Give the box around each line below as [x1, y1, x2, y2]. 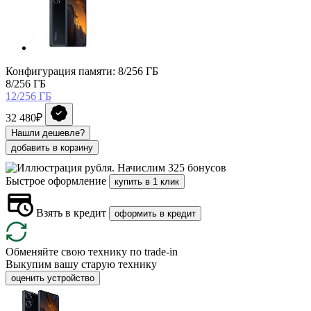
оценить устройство [11, 272, 94, 283]
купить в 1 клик [115, 176, 179, 187]
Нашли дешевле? [11, 127, 85, 138]
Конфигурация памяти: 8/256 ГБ [6, 65, 158, 77]
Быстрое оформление [6, 174, 109, 187]
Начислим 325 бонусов [115, 161, 226, 174]
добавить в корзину [11, 142, 93, 153]
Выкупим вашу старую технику [6, 258, 157, 270]
